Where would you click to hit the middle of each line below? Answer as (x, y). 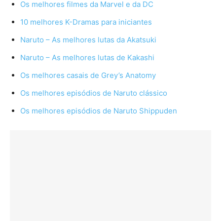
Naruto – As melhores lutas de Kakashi (87, 57)
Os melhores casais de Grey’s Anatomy (88, 75)
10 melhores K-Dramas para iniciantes (86, 22)
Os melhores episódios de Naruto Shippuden (99, 110)
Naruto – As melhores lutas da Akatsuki (88, 39)
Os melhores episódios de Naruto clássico (94, 93)
